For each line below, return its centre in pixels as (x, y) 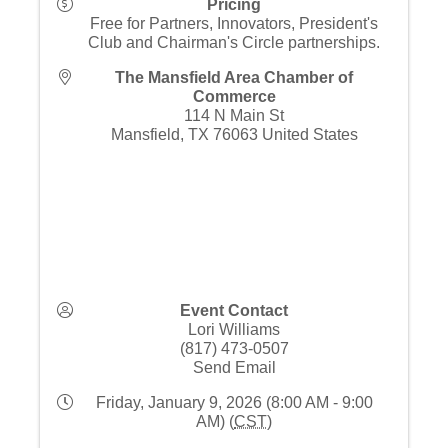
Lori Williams (234, 329)
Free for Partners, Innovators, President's (234, 23)
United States (309, 134)
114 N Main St (234, 115)
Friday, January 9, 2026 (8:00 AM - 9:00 (234, 402)
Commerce (234, 96)
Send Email (234, 367)
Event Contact (234, 310)
